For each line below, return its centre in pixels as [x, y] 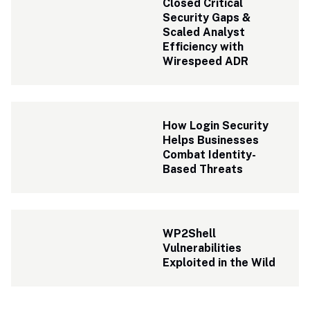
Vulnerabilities [202, 248]
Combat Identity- [210, 155]
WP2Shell [190, 234]
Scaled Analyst [204, 32]
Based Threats [203, 169]
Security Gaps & [207, 18]
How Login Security [216, 126]
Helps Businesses [211, 140]
